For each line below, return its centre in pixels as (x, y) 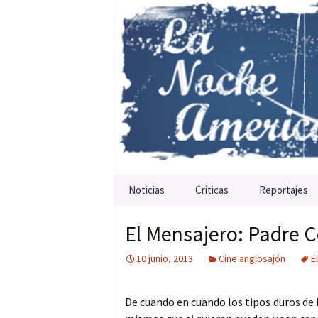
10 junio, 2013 (165, 259)
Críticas (212, 190)
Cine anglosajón (252, 259)
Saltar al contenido (161, 183)
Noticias (147, 190)
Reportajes (284, 190)
